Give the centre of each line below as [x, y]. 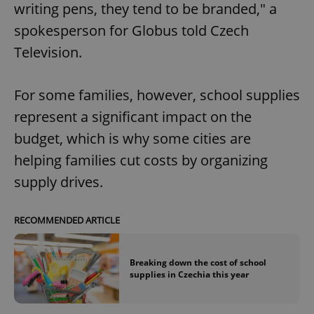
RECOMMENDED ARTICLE [67, 220]
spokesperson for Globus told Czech [131, 30]
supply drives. [59, 182]
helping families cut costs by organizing [141, 160]
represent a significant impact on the [133, 116]
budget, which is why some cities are [132, 138]
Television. [48, 52]
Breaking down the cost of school [198, 262]
